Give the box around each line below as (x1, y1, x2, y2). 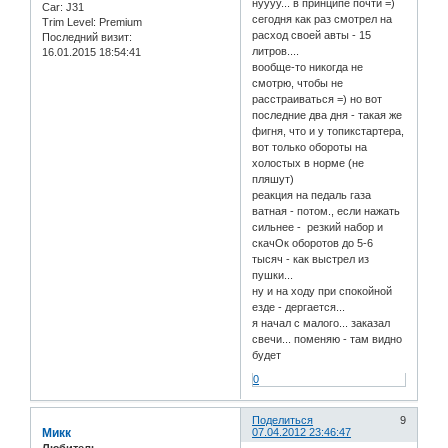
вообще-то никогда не (252, 60, 364, 73)
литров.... (252, 44, 300, 57)
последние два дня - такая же (252, 108, 403, 121)
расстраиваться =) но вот (252, 92, 383, 105)
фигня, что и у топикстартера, (252, 124, 405, 137)
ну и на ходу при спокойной (252, 284, 393, 297)
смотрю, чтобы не (252, 76, 344, 89)
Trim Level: (42, 16, 96, 29)
